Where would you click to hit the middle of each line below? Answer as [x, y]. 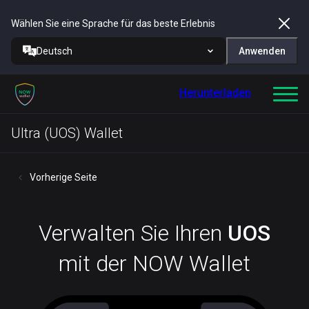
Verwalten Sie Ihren [133, 233]
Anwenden [262, 51]
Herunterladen [215, 93]
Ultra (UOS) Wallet [67, 133]
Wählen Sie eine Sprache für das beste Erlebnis [113, 23]
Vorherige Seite [63, 177]
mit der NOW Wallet [154, 263]
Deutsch [54, 51]
